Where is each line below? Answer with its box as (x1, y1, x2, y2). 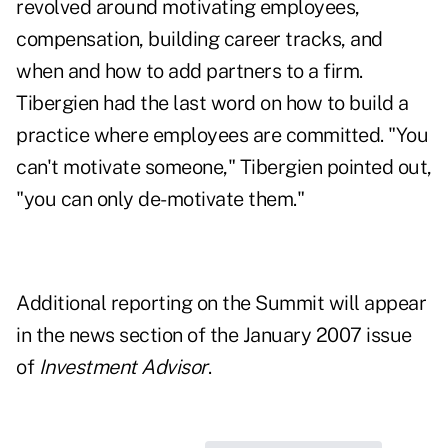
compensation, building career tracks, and (16, 27, 383, 52)
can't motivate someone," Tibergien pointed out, (16, 155, 432, 180)
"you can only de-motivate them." (16, 187, 304, 212)
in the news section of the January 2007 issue (16, 323, 412, 348)
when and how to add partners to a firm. (16, 59, 363, 84)
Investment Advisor (38, 355, 208, 380)
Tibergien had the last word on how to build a (16, 91, 409, 116)
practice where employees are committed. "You (16, 123, 428, 148)
